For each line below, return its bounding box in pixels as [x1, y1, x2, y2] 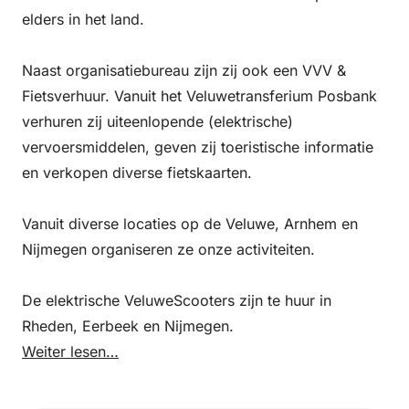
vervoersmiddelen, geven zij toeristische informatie [22, 138, 373, 157]
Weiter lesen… [22, 342, 119, 362]
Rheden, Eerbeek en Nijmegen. [22, 317, 234, 336]
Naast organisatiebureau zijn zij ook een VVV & [22, 61, 346, 80]
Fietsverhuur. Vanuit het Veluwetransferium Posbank [22, 87, 377, 106]
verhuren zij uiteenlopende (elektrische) [22, 112, 293, 131]
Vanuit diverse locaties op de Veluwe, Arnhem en [22, 215, 358, 234]
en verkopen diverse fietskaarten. [22, 163, 252, 183]
